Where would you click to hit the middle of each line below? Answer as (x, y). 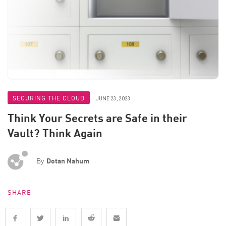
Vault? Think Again (55, 133)
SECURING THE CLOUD (49, 98)
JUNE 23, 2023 (113, 99)
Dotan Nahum (68, 161)
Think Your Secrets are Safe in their (97, 118)
